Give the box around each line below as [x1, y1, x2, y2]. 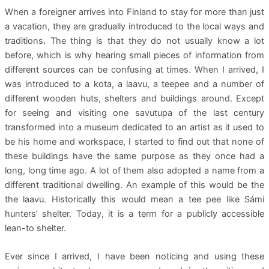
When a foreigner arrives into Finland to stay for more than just [4, 6, 265, 17]
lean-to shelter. [4, 222, 66, 234]
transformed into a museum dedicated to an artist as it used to [4, 121, 265, 133]
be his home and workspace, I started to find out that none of [4, 136, 265, 147]
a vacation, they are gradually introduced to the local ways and [4, 20, 265, 32]
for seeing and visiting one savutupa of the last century [4, 107, 265, 118]
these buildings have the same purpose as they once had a [4, 150, 265, 162]
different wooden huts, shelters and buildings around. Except [4, 92, 265, 104]
